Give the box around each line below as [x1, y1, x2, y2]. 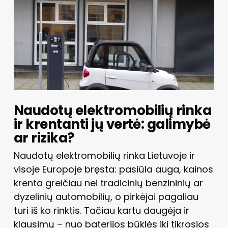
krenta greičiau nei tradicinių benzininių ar [13, 176, 203, 189]
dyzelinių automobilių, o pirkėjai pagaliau [13, 190, 198, 203]
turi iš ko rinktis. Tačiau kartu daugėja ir [13, 204, 189, 217]
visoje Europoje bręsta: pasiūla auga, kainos [13, 162, 213, 176]
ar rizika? [13, 128, 74, 147]
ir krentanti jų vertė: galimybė [13, 115, 211, 133]
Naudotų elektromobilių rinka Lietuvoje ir [13, 149, 195, 162]
